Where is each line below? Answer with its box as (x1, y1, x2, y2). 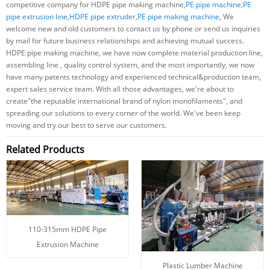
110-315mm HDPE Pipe (28, 224, 107, 234)
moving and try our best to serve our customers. (6, 119, 167, 130)
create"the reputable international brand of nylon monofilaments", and (6, 95, 242, 106)
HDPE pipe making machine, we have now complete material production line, (6, 47, 263, 58)
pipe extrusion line (6, 11, 67, 22)
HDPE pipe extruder (69, 11, 136, 22)
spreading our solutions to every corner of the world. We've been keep (6, 107, 240, 118)
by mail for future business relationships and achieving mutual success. (6, 35, 244, 46)
